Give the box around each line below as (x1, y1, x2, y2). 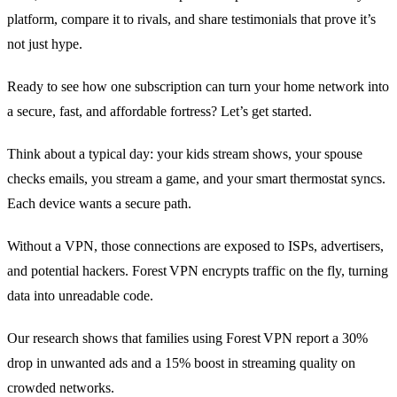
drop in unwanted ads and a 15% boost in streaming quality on (7, 355, 355, 371)
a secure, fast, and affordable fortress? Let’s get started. (7, 104, 312, 120)
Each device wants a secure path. (7, 196, 191, 212)
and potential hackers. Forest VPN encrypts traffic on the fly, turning (7, 263, 388, 279)
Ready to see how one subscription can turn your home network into (7, 79, 389, 95)
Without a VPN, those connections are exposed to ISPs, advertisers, (7, 238, 384, 254)
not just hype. (7, 36, 82, 52)
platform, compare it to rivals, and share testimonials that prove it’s (7, 12, 376, 27)
